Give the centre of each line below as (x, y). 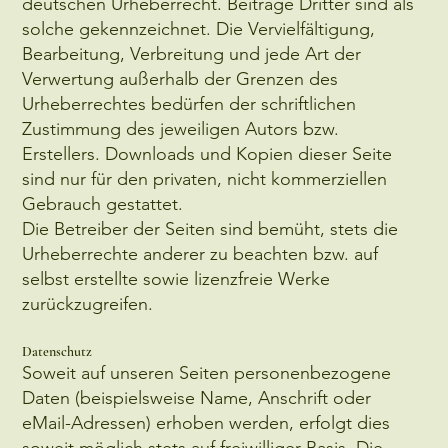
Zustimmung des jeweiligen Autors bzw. (181, 128)
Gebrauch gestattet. (103, 203)
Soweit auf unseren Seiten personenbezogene (207, 372)
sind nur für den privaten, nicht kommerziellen (205, 178)
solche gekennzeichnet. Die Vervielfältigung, (199, 28)
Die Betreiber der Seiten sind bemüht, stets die (210, 228)
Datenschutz (57, 351)
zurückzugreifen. (88, 303)
